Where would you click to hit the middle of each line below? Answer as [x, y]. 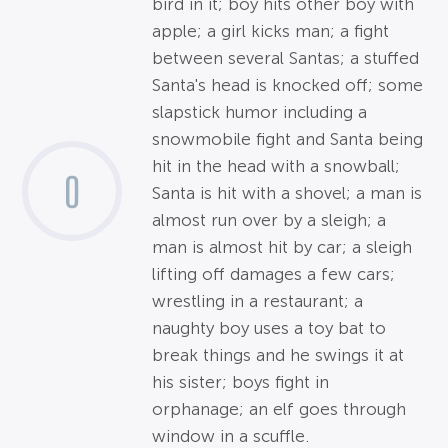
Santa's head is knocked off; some [288, 86]
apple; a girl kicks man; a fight [271, 32]
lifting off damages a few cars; [274, 275]
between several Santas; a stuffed [286, 59]
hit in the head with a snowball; [276, 167]
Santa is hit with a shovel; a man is [287, 194]
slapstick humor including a [260, 113]
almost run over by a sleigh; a [269, 221]
